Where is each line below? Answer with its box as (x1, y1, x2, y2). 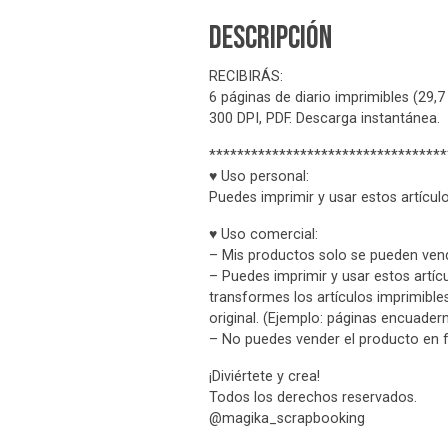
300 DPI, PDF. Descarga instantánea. (209, 110, 440, 128)
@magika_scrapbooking (209, 410, 365, 428)
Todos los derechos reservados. (209, 389, 417, 407)
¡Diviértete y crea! (209, 368, 320, 386)
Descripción (209, 19, 332, 59)
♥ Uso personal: (209, 168, 309, 186)
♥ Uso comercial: (209, 226, 318, 244)
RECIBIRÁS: (209, 68, 283, 86)
